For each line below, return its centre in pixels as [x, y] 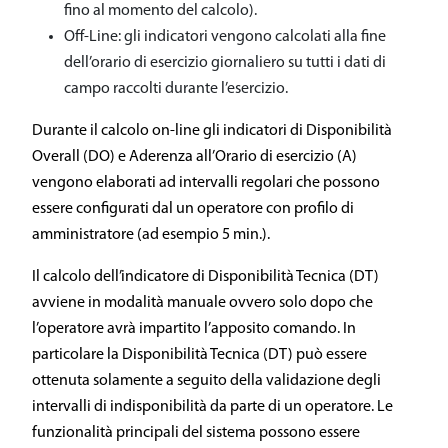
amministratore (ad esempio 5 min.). [151, 235]
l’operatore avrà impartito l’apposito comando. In [194, 329]
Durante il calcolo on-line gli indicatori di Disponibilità [212, 131]
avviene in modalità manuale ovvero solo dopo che [202, 303]
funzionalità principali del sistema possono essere [196, 433]
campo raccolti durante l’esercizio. [176, 89]
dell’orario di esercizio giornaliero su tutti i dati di [225, 63]
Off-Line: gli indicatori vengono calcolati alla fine [225, 37]
